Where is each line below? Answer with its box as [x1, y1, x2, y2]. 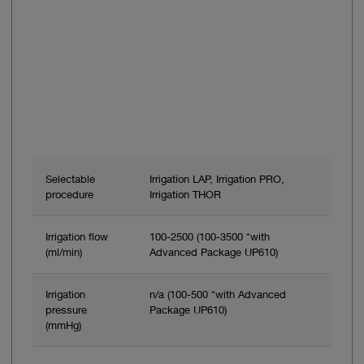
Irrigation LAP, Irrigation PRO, [149, 171, 284, 185]
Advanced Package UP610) [149, 245, 278, 258]
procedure [45, 187, 93, 201]
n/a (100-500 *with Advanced [149, 287, 286, 301]
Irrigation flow [45, 229, 108, 243]
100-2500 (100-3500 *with [149, 229, 270, 243]
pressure [45, 302, 87, 316]
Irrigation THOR [149, 187, 221, 201]
